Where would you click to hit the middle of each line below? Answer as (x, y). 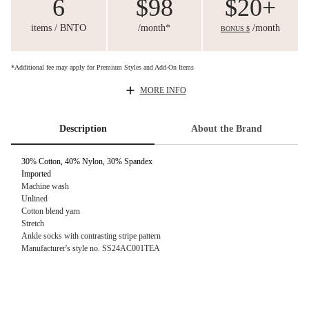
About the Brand (226, 128)
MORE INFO (163, 90)
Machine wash (45, 187)
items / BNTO (58, 28)
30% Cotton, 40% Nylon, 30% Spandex (87, 162)
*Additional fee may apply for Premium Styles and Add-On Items (102, 67)
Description (83, 128)
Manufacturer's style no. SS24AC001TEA (91, 249)
